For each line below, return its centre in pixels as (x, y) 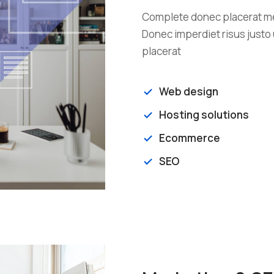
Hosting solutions (204, 115)
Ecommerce (190, 138)
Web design (189, 92)
